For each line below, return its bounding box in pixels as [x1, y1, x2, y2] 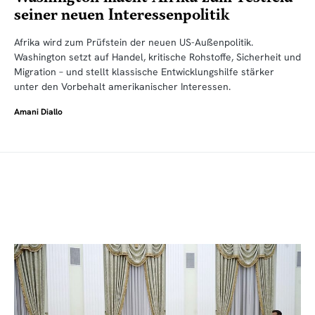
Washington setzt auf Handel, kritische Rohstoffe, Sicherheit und [14, 50, 301, 63]
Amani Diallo [14, 105, 63, 117]
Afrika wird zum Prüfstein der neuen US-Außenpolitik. [14, 35, 253, 49]
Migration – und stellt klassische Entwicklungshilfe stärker [14, 65, 274, 78]
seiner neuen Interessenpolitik [14, 5, 230, 25]
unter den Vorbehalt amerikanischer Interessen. [14, 79, 231, 93]
